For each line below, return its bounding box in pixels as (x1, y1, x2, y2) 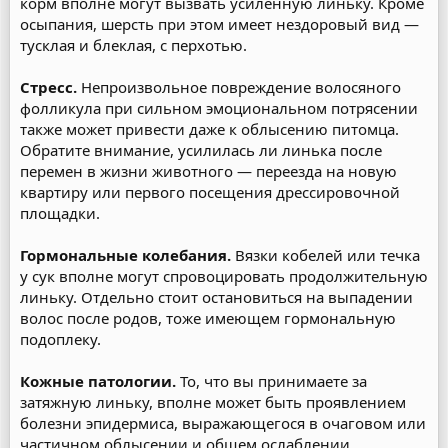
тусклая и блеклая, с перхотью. (20, 35, 247, 55)
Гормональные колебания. (20, 245, 235, 265)
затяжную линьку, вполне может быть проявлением (20, 392, 406, 412)
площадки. (20, 203, 100, 223)
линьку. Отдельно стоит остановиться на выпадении (20, 287, 413, 307)
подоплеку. (20, 329, 101, 349)
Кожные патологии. (20, 371, 176, 391)
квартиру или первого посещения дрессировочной (20, 182, 400, 202)
